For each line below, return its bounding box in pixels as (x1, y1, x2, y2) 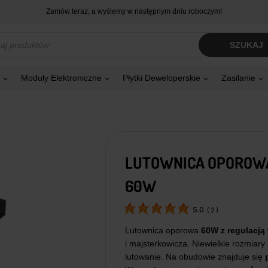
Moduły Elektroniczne (21, 73, 102, 83)
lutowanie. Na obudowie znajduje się (124, 252, 265, 262)
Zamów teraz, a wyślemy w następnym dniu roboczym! (46, 7, 222, 16)
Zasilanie (221, 73, 255, 83)
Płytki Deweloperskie (123, 73, 200, 83)
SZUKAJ (230, 40, 264, 50)
